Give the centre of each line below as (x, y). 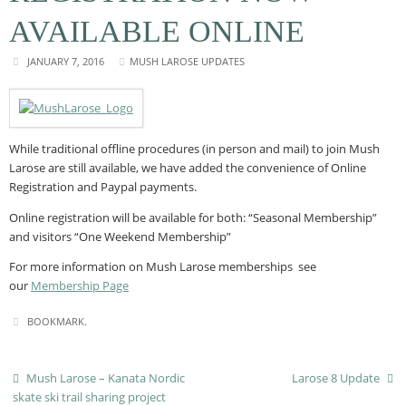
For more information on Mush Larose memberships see (163, 267)
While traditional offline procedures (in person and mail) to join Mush (194, 149)
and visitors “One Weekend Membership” (120, 237)
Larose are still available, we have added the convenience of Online (188, 168)
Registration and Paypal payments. (103, 187)
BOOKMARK (55, 322)
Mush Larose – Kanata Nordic (105, 379)
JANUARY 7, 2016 (65, 61)
